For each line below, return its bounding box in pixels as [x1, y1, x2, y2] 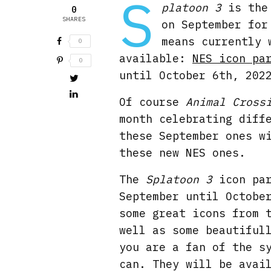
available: [119, 51, 193, 65]
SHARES [62, 15, 86, 23]
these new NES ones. [119, 146, 246, 160]
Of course [119, 95, 186, 109]
